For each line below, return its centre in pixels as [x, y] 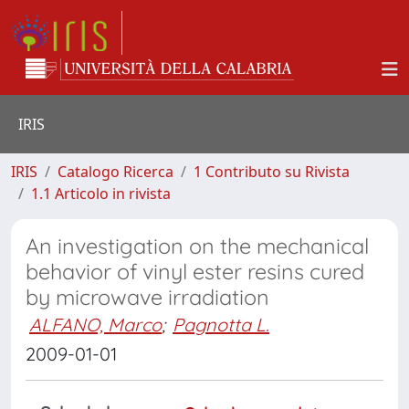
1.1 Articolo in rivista [101, 194]
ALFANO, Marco [95, 325]
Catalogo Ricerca [115, 172]
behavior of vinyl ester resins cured [195, 272]
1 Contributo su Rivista [272, 172]
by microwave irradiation [147, 297]
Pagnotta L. [221, 325]
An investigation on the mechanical [197, 246]
